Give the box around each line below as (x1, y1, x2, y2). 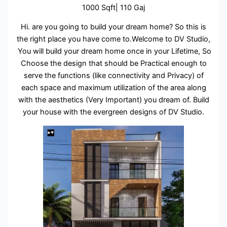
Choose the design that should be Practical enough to (20, 59, 207, 68)
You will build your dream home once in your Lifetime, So (16, 47, 211, 56)
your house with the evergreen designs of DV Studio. (23, 107, 204, 117)
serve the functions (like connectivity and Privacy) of (23, 71, 204, 81)
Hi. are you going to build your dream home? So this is (21, 22, 206, 32)
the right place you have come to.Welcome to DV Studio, (17, 34, 210, 44)
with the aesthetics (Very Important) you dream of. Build (18, 95, 209, 105)
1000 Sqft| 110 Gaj (82, 3, 145, 12)
